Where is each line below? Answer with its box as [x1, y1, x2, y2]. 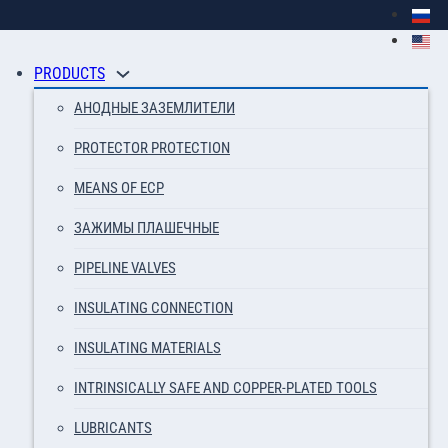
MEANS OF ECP [74, 179, 164, 197]
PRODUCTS [34, 64, 105, 83]
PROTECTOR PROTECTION [74, 139, 230, 157]
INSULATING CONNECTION [74, 299, 233, 317]
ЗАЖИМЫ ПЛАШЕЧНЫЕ [74, 219, 219, 237]
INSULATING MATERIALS [74, 339, 221, 357]
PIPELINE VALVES [74, 259, 176, 277]
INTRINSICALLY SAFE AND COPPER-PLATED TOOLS [74, 379, 377, 397]
